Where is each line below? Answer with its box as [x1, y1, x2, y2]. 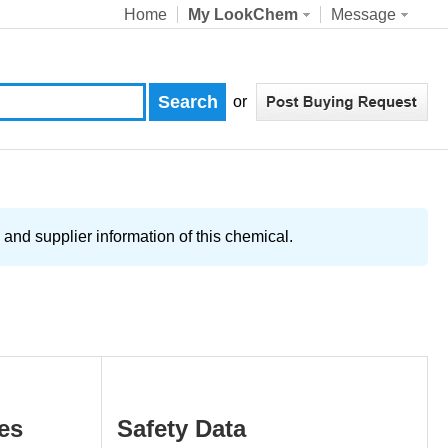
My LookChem [188, 6, 298, 23]
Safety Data [117, 415, 247, 442]
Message [331, 6, 396, 23]
